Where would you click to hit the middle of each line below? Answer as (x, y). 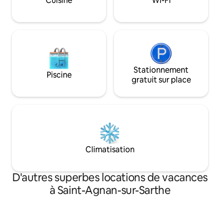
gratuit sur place (161, 80)
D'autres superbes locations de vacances (110, 178)
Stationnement (161, 70)
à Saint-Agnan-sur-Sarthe (110, 191)
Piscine (59, 75)
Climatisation (110, 150)
